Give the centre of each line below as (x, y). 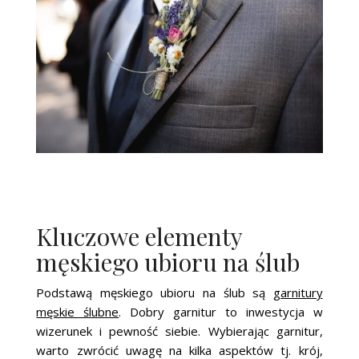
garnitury (298, 292)
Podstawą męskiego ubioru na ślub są (155, 292)
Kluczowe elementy (139, 236)
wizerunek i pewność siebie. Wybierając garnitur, (179, 331)
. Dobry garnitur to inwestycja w (221, 311)
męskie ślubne (78, 311)
